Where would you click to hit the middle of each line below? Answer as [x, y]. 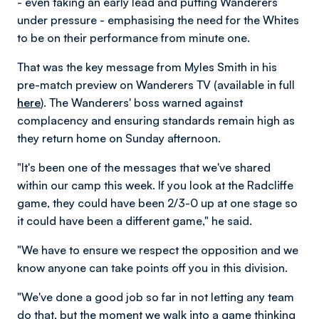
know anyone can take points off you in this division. [152, 268]
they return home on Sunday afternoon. [120, 138]
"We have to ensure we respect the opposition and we [158, 250]
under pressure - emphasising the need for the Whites [158, 20]
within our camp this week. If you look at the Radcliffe [155, 185]
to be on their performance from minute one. [135, 38]
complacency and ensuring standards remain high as [156, 120]
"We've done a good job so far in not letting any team [156, 297]
